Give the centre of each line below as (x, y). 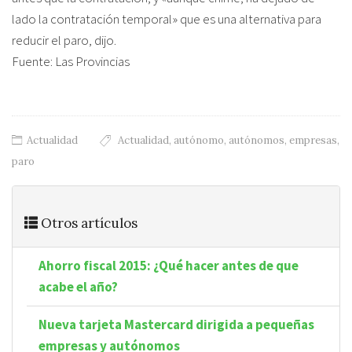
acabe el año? (78, 286)
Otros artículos (88, 223)
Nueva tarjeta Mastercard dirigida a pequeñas (176, 324)
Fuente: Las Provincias (71, 61)
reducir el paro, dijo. (64, 40)
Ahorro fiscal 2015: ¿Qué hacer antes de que (169, 265)
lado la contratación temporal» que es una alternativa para (167, 19)
